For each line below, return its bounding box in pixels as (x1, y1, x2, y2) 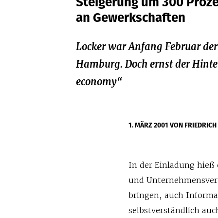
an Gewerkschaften (76, 8, 186, 26)
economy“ (76, 75, 123, 88)
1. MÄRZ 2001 (128, 120, 170, 130)
